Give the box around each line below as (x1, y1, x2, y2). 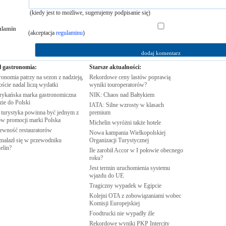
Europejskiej (109, 200, 140, 207)
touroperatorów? (107, 81, 147, 88)
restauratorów (19, 127, 52, 134)
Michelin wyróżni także (89, 119, 147, 126)
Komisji (89, 200, 110, 207)
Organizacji (89, 137, 118, 144)
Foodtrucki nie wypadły (89, 210, 148, 217)
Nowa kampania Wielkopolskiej (89, 129, 165, 136)
